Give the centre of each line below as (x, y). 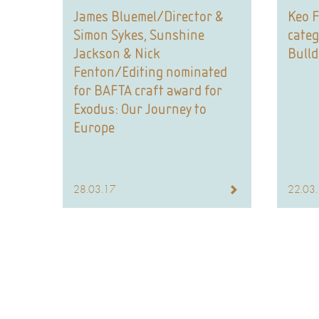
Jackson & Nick (117, 53)
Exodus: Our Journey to (140, 109)
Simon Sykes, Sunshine (139, 35)
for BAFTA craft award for (148, 90)
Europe (94, 127)
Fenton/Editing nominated (151, 72)
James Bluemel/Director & (149, 16)
